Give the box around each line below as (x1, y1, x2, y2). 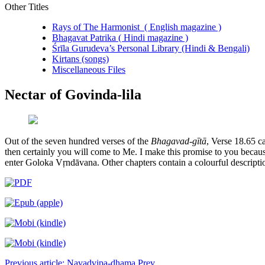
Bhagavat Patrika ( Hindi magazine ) (52, 33, 188, 43)
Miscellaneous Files (52, 64, 125, 75)
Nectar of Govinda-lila (5, 86, 141, 102)
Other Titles (5, 2, 49, 12)
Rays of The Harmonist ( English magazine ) (52, 22, 221, 32)
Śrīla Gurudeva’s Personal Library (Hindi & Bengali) (52, 43, 250, 53)
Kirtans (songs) (52, 54, 109, 64)
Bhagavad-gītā (151, 135, 206, 146)
